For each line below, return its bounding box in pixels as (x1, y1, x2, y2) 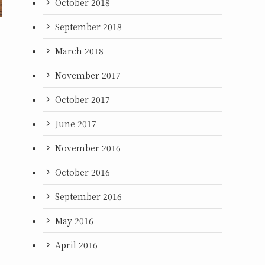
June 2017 (55, 117, 96, 130)
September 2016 (55, 190, 122, 202)
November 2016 (55, 141, 121, 154)
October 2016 (55, 166, 110, 178)
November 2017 (55, 69, 121, 81)
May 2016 (55, 214, 93, 227)
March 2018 (55, 44, 104, 57)
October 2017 (55, 93, 110, 105)
